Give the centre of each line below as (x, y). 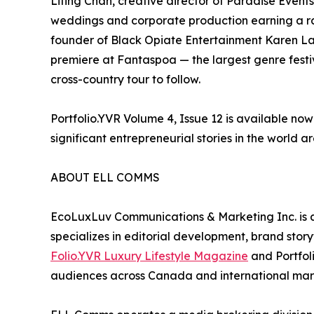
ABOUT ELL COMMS (105, 177)
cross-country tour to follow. (125, 79)
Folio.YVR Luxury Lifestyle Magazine (149, 255)
